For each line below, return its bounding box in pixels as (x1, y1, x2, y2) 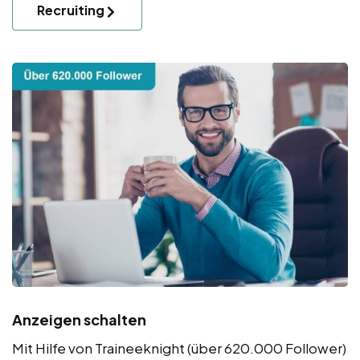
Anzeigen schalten (12, 309, 146, 329)
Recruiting (37, 2, 104, 19)
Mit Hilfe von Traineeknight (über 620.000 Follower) (12, 338, 346, 357)
